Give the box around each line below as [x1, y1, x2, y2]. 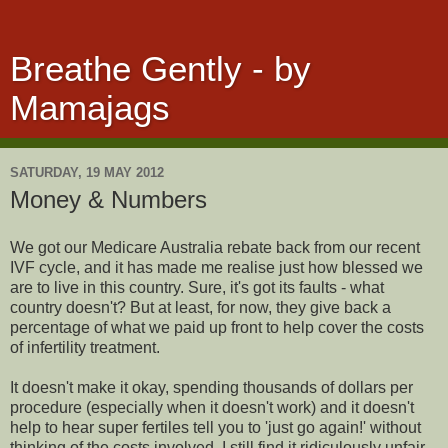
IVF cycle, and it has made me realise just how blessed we [10, 258, 423, 276]
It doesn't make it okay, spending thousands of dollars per [10, 378, 413, 396]
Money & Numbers [10, 186, 207, 213]
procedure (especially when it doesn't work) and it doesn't [10, 398, 414, 416]
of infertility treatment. [10, 338, 160, 356]
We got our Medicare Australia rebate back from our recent [10, 238, 420, 256]
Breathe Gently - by [10, 50, 311, 88]
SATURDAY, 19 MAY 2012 [10, 164, 164, 180]
